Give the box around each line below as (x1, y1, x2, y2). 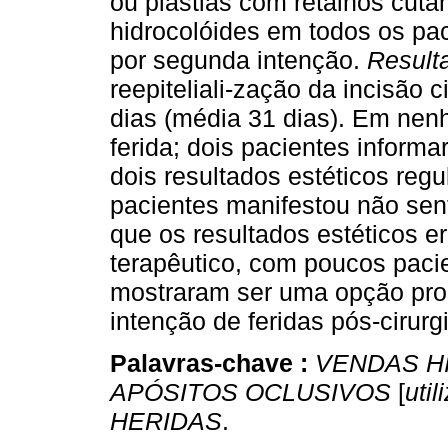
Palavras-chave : (110, 349, 315, 378)
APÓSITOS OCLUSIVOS (110, 378, 391, 407)
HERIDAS (110, 407, 222, 436)
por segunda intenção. (110, 46, 367, 75)
